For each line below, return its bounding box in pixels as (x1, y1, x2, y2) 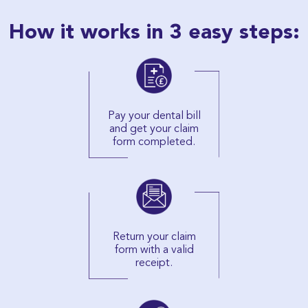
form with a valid (114, 242, 194, 256)
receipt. (135, 255, 173, 269)
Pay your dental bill (107, 108, 201, 122)
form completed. (113, 134, 195, 148)
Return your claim (112, 229, 196, 243)
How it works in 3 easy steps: (8, 18, 300, 44)
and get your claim (109, 121, 199, 135)
